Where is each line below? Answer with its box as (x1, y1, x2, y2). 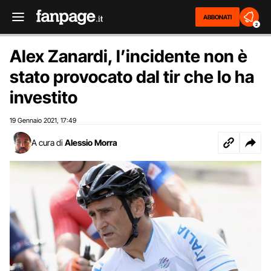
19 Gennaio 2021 (10, 116, 57, 125)
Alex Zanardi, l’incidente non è (10, 46, 247, 67)
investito (10, 87, 77, 108)
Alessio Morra (65, 137, 117, 148)
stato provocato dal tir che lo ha (10, 67, 254, 87)
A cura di (31, 137, 63, 148)
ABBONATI (203, 13, 232, 21)
